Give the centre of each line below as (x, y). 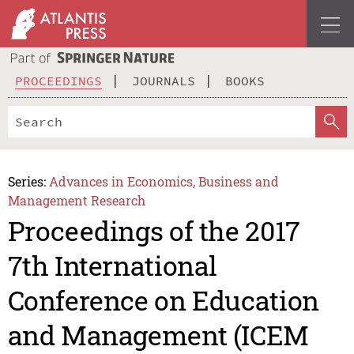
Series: (26, 181)
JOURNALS (164, 80)
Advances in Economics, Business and (164, 181)
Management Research (76, 200)
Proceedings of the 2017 (154, 231)
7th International (113, 265)
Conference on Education (163, 300)
